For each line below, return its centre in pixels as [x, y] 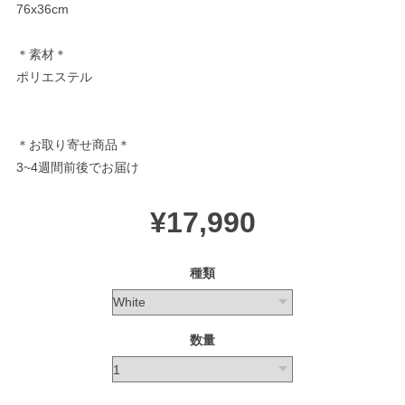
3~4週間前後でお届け [78, 167]
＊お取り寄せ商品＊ [73, 144]
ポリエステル [54, 76]
